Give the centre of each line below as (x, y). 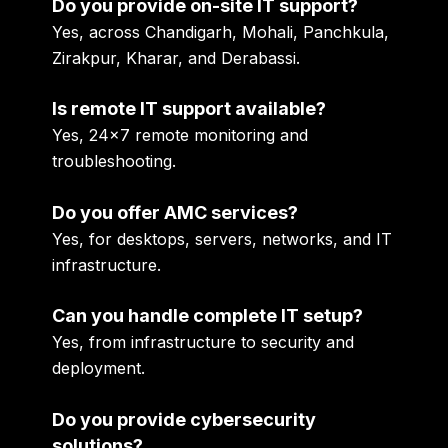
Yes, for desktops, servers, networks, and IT (222, 238)
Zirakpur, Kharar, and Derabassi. (176, 57)
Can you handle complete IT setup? (208, 316)
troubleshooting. (114, 161)
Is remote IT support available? (189, 109)
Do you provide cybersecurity (184, 419)
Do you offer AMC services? (175, 212)
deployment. (99, 368)
